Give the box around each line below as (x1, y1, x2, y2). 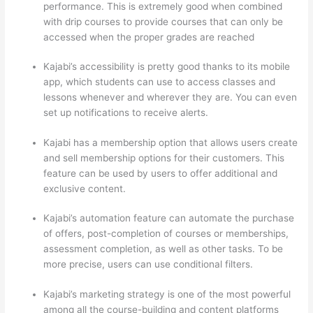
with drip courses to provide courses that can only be (43, 15, 284, 27)
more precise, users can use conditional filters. (43, 259, 254, 270)
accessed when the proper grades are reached (43, 31, 255, 43)
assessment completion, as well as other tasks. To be (43, 243, 284, 255)
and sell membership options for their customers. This (43, 152, 285, 163)
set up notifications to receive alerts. (43, 107, 209, 119)
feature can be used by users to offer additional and (43, 167, 278, 179)
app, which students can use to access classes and (43, 76, 276, 88)
